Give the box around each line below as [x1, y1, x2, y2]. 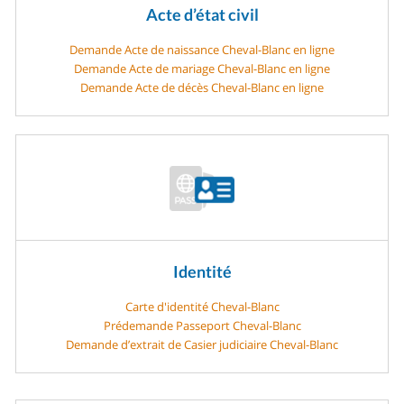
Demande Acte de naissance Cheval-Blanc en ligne [69, 41, 335, 58]
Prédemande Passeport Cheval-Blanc [103, 317, 301, 334]
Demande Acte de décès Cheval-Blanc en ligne [80, 78, 324, 96]
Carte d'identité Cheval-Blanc [124, 298, 280, 315]
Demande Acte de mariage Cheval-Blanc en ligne [74, 60, 330, 77]
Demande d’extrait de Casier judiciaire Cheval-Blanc [66, 335, 338, 353]
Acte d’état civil [145, 5, 259, 25]
